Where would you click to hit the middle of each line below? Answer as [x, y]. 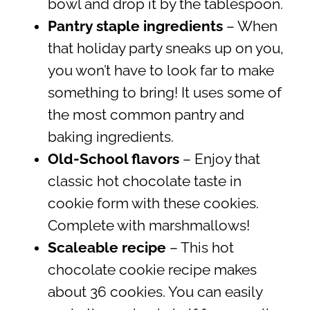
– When [252, 27]
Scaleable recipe [108, 248]
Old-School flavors [113, 159]
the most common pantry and [146, 115]
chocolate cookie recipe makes [152, 270]
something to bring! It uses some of [164, 93]
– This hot [201, 248]
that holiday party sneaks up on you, [165, 49]
